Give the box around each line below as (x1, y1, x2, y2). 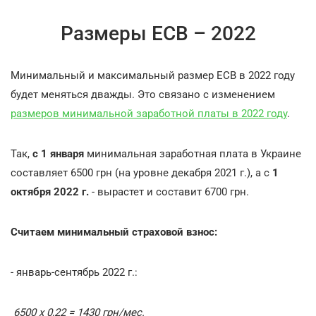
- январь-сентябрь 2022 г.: (11, 266, 138, 279)
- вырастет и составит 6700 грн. (89, 186, 249, 198)
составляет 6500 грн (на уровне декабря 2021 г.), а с (11, 166, 272, 179)
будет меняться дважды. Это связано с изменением (11, 88, 275, 101)
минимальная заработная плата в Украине (84, 147, 301, 160)
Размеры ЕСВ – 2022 (60, 22, 256, 45)
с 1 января (32, 147, 84, 160)
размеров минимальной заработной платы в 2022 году (11, 107, 287, 120)
